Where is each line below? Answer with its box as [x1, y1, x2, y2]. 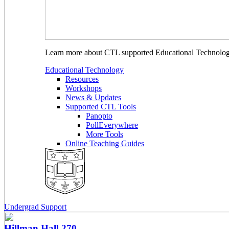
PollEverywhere [86, 121, 138, 130]
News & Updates [65, 93, 121, 102]
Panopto [86, 111, 112, 121]
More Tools [86, 130, 123, 139]
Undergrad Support [4, 202, 66, 211]
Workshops [65, 84, 102, 93]
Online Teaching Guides [65, 139, 144, 148]
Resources [65, 75, 99, 84]
